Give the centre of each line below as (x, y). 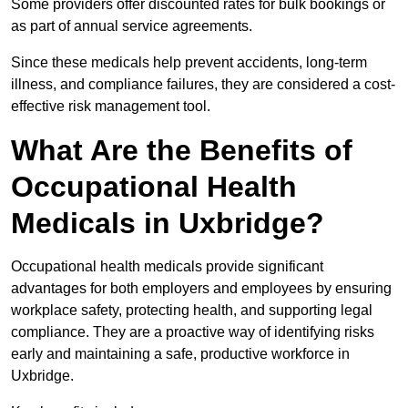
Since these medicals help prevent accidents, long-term (189, 63)
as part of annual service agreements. (132, 26)
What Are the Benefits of (182, 151)
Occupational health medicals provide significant (167, 267)
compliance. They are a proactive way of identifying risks (193, 332)
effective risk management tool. (111, 107)
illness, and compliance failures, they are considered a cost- (203, 85)
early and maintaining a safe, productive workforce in (180, 354)
